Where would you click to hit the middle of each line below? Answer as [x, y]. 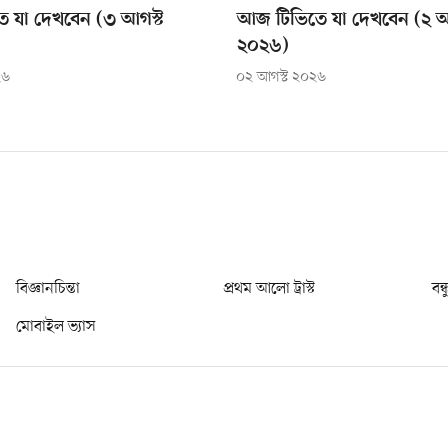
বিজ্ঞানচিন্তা [48, 289]
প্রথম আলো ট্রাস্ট [269, 289]
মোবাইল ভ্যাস [56, 327]
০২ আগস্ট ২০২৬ [280, 78]
